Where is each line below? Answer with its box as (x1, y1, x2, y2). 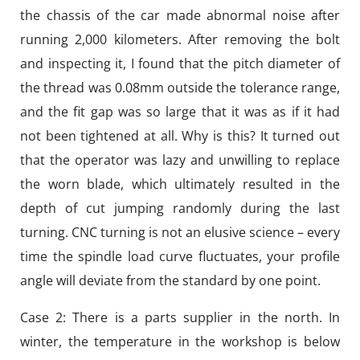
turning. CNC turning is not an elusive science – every (20, 223, 340, 241)
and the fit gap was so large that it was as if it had (20, 103, 340, 121)
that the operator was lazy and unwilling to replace (20, 151, 340, 169)
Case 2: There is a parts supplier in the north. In (20, 309, 340, 326)
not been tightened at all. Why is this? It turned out (20, 127, 340, 145)
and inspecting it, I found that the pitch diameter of (20, 55, 340, 72)
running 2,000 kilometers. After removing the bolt (20, 31, 340, 48)
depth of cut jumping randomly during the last (20, 199, 340, 217)
